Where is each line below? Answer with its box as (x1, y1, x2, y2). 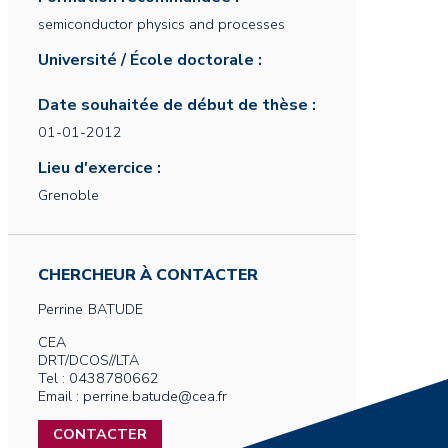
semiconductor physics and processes (38, 14, 285, 34)
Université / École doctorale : (38, 49, 262, 71)
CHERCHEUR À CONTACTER (38, 264, 258, 286)
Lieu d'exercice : (38, 157, 161, 179)
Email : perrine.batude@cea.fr (38, 386, 227, 406)
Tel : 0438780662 (38, 368, 159, 388)
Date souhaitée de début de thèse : (38, 94, 316, 116)
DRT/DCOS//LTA (38, 350, 139, 370)
